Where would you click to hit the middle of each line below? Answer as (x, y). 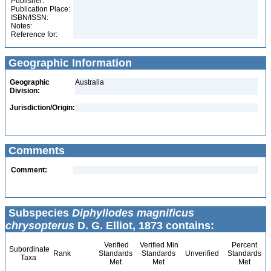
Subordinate (28, 249)
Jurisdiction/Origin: (42, 108)
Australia (90, 82)
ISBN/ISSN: (30, 18)
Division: (25, 91)
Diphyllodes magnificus (133, 213)
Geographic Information (69, 63)
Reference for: (34, 34)
